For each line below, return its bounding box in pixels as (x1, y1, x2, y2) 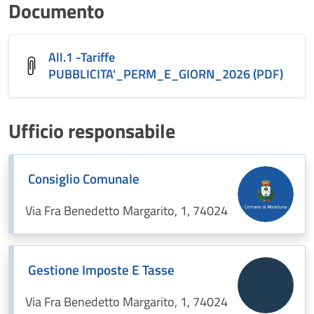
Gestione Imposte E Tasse (28, 259, 175, 280)
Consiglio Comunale (28, 168, 139, 189)
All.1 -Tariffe (48, 48, 116, 67)
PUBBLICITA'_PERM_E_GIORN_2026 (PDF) (48, 64, 283, 83)
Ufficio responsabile (8, 116, 175, 146)
